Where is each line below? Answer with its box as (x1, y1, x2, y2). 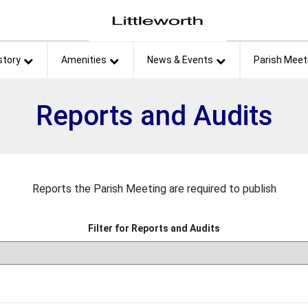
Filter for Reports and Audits (88, 223, 220, 234)
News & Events (146, 54, 213, 65)
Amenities (60, 54, 107, 65)
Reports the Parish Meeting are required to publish (32, 181, 276, 195)
